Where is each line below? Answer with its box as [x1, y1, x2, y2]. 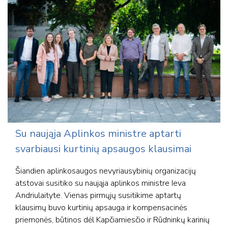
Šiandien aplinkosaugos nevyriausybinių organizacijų [15, 165, 196, 177]
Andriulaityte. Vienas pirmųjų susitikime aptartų [15, 189, 181, 201]
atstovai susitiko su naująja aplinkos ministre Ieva [15, 177, 186, 189]
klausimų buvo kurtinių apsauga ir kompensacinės [15, 202, 187, 213]
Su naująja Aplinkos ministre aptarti [15, 126, 181, 140]
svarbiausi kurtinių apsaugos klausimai [15, 141, 191, 156]
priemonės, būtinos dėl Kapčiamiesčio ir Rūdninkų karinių [15, 214, 210, 225]
